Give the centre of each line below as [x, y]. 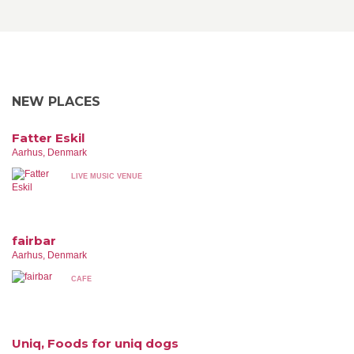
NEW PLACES [56, 102]
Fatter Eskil [48, 138]
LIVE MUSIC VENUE [107, 176]
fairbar [34, 241]
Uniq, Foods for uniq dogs [95, 343]
